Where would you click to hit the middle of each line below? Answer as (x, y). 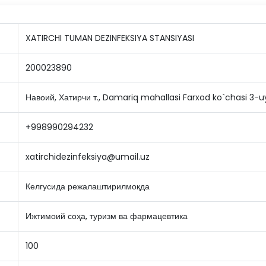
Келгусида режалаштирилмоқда (88, 186)
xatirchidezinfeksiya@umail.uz (88, 157)
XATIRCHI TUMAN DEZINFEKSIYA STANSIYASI (110, 38)
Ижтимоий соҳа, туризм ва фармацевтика (107, 216)
